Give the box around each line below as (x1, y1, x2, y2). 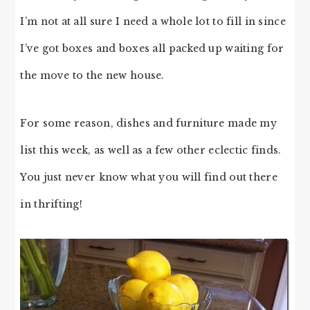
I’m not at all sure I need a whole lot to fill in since (20, 15, 286, 28)
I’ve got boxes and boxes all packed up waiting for (20, 42, 284, 55)
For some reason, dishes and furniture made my (20, 116, 277, 129)
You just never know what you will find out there (20, 170, 277, 183)
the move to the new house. (20, 69, 165, 82)
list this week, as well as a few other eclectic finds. (20, 143, 282, 156)
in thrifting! (20, 197, 83, 210)
